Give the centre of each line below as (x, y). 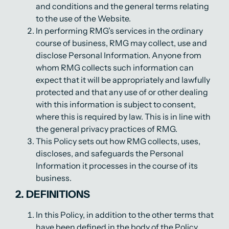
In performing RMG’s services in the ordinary (119, 31)
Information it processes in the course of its (117, 166)
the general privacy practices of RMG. (107, 129)
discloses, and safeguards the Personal (110, 153)
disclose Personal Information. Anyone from (119, 55)
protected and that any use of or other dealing (122, 92)
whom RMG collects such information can (115, 67)
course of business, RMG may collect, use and (121, 43)
